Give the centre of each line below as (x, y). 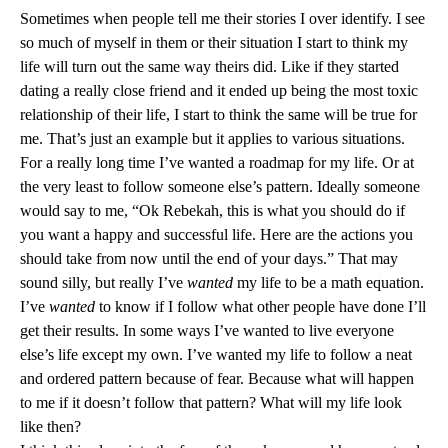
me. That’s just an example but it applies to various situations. (212, 138)
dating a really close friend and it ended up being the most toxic (219, 90)
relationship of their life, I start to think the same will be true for (218, 114)
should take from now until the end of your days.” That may (209, 258)
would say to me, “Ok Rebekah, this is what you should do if (212, 210)
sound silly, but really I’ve (103, 282)
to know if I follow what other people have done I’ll (260, 306)
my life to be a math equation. (328, 282)
